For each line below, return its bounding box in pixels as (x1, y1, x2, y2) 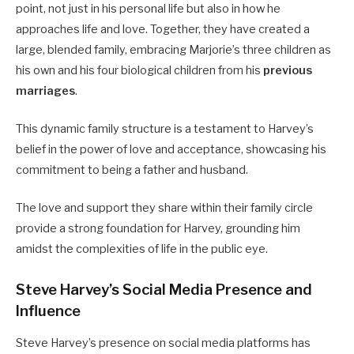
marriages (16, 83, 75, 98)
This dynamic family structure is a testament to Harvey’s (16, 121, 314, 136)
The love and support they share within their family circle (16, 201, 313, 216)
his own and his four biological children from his (16, 62, 263, 77)
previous (263, 62, 312, 77)
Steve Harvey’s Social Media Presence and (16, 281, 312, 299)
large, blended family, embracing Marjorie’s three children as (16, 42, 331, 57)
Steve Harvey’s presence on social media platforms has (16, 335, 311, 350)
